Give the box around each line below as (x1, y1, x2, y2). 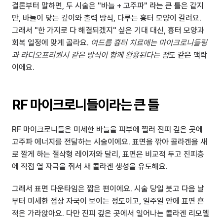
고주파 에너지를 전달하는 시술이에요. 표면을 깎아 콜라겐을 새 (12, 137, 207, 147)
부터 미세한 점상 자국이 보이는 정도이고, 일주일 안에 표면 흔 (12, 196, 204, 206)
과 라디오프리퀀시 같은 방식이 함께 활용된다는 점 (12, 50, 169, 60)
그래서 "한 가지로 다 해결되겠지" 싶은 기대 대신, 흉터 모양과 (12, 26, 204, 35)
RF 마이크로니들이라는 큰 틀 (12, 96, 159, 113)
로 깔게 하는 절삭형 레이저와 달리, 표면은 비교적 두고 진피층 (12, 149, 204, 159)
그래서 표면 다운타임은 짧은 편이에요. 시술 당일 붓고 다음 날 (12, 184, 204, 193)
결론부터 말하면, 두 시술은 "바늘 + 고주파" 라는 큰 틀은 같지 (12, 1, 204, 10)
